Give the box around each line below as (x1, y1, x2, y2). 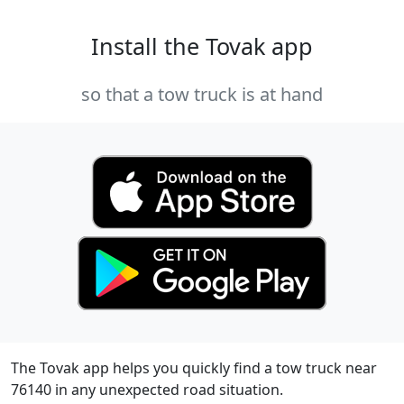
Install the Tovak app (91, 31, 313, 62)
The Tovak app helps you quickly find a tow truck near (11, 358, 377, 379)
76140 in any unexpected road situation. (11, 380, 283, 400)
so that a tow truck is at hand (81, 82, 323, 107)
